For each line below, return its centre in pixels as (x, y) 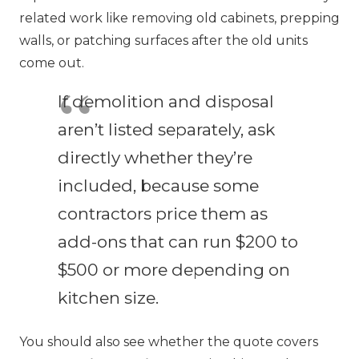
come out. (52, 63)
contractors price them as (163, 213)
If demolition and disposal (166, 101)
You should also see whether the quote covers (169, 341)
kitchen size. (108, 297)
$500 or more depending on (174, 269)
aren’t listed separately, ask (166, 129)
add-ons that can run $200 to (178, 241)
